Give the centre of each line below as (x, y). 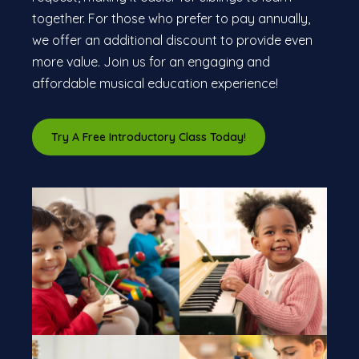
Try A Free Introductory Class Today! (149, 137)
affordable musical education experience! (155, 83)
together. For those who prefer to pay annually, (171, 18)
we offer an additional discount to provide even (172, 40)
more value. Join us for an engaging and (151, 62)
